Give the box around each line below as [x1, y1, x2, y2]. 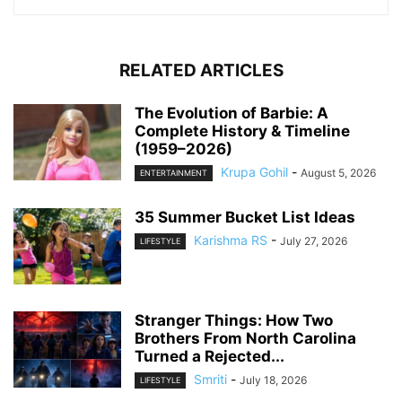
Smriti [194, 371, 227, 387]
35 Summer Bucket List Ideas [135, 207, 355, 226]
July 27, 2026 [280, 233, 347, 248]
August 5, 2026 [301, 165, 376, 179]
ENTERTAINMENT [140, 167, 207, 178]
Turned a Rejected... [135, 346, 284, 365]
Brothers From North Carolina [135, 328, 356, 347]
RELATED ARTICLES [118, 59, 284, 81]
